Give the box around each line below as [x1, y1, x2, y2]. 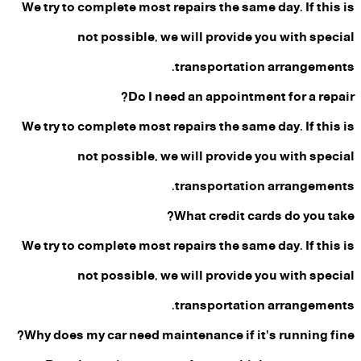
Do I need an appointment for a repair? [128, 81, 355, 112]
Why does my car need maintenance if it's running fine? [24, 320, 355, 351]
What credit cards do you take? [174, 201, 355, 231]
